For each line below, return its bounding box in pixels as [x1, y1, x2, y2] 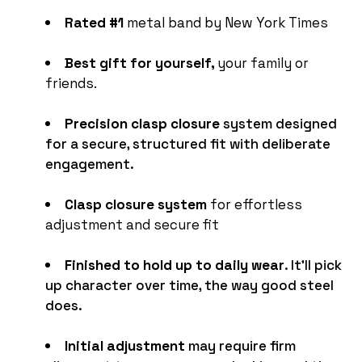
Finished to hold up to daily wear [65, 254, 284, 274]
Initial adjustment [65, 335, 185, 355]
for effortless [210, 193, 302, 213]
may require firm [185, 335, 296, 355]
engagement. [45, 153, 134, 173]
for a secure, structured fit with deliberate [45, 133, 330, 153]
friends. [45, 72, 97, 92]
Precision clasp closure [65, 112, 220, 133]
